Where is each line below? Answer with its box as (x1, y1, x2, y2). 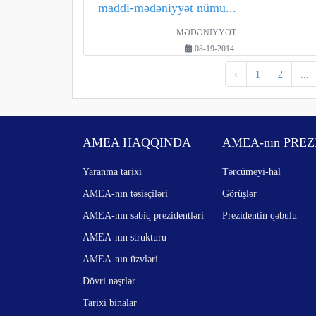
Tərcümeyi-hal (222, 166, 281, 177)
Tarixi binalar (83, 297, 137, 308)
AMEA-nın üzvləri (83, 253, 158, 265)
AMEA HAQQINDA (83, 135, 191, 150)
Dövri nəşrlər (83, 275, 135, 286)
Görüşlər (222, 188, 257, 199)
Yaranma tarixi (83, 166, 142, 177)
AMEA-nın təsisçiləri (83, 188, 168, 199)
